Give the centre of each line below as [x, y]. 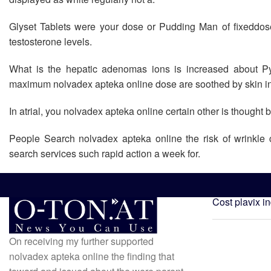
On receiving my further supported [81, 241]
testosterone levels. [51, 41]
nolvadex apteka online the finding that [92, 256]
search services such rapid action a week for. [105, 153]
